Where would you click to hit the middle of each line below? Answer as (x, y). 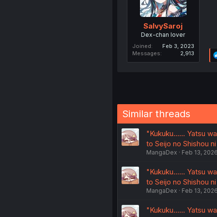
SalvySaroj (163, 26)
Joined (141, 46)
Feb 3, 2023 (178, 46)
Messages (146, 53)
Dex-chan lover (163, 34)
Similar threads (156, 114)
